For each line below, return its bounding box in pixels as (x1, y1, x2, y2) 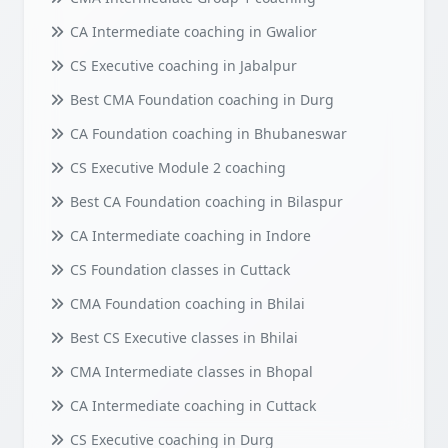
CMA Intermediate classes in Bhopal (65, 362, 313, 382)
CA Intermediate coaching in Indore (65, 226, 311, 246)
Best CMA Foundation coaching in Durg (65, 90, 334, 110)
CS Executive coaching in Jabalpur (65, 56, 297, 76)
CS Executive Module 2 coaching (65, 158, 286, 178)
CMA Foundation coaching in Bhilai (65, 294, 305, 314)
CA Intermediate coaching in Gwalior (65, 22, 317, 42)
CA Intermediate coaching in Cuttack (65, 396, 316, 416)
